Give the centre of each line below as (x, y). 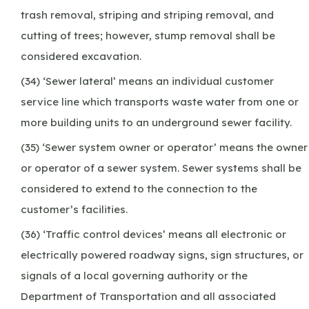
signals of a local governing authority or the (134, 275)
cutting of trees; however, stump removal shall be (148, 35)
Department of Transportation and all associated (148, 296)
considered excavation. (81, 56)
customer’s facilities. (74, 209)
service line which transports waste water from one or (160, 101)
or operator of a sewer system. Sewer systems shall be (161, 168)
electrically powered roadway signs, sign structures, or (162, 255)
